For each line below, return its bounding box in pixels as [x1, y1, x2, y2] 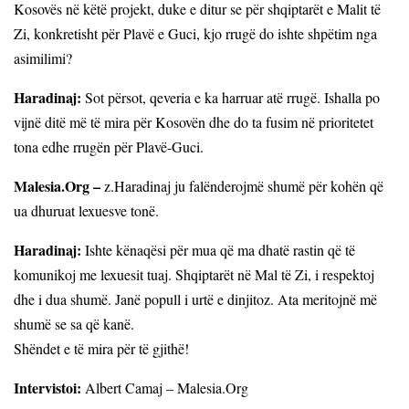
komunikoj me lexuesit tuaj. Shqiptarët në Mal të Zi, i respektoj [14, 264, 374, 284]
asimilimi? [14, 47, 72, 68]
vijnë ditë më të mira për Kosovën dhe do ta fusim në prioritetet [14, 111, 373, 131]
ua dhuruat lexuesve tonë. [14, 200, 159, 220]
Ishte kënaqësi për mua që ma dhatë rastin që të [81, 239, 355, 259]
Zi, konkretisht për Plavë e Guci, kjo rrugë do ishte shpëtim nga [14, 23, 377, 43]
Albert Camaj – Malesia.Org [81, 377, 248, 397]
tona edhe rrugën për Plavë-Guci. [14, 136, 204, 156]
